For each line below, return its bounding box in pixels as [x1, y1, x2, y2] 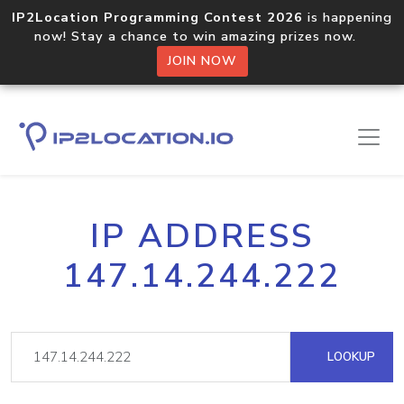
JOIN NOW [167, 52, 237, 69]
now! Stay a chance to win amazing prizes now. [34, 27, 370, 45]
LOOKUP [324, 348, 375, 365]
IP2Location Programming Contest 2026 [12, 8, 303, 26]
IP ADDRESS [90, 214, 314, 259]
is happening [303, 8, 392, 26]
